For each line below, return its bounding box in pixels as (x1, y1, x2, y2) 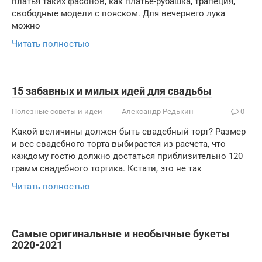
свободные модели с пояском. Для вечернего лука (12, 8, 225, 19)
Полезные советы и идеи (12, 107, 102, 116)
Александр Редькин (122, 107, 194, 116)
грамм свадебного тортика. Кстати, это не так (12, 163, 202, 174)
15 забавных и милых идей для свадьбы (12, 85, 212, 97)
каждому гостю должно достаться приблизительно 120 (12, 151, 243, 161)
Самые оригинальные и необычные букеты (12, 227, 230, 240)
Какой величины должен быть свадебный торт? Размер (12, 126, 246, 137)
